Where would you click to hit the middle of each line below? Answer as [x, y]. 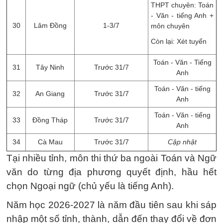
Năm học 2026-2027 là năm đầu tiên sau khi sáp [111, 205]
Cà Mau [50, 142]
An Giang [50, 94]
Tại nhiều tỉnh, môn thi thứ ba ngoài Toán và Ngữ [111, 158]
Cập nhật [182, 142]
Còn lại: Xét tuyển [179, 41]
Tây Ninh [50, 67]
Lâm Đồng [50, 25]
